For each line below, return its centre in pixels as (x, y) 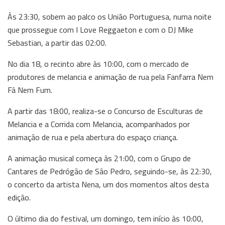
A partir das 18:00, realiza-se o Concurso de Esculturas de (105, 111)
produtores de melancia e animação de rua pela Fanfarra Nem (110, 77)
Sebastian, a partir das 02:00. (57, 42)
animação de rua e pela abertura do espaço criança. (93, 137)
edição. (19, 197)
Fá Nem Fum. (30, 90)
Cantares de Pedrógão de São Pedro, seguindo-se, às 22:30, (110, 171)
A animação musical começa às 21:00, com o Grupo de (99, 158)
